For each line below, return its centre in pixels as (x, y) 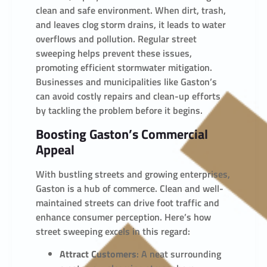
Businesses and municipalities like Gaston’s (126, 82)
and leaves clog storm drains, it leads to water (131, 25)
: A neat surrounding (179, 254)
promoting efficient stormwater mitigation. (124, 68)
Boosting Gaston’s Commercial (122, 134)
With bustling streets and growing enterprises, (133, 174)
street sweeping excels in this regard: (113, 231)
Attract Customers (98, 254)
